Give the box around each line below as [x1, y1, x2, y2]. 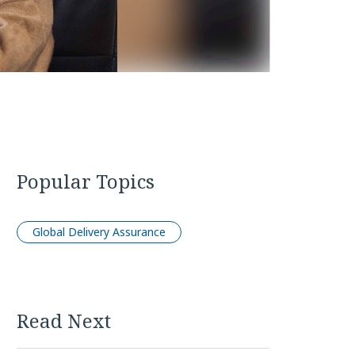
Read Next [17, 307, 111, 334]
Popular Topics [17, 167, 155, 194]
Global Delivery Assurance [32, 223, 166, 239]
